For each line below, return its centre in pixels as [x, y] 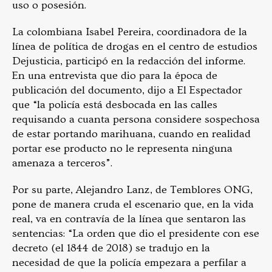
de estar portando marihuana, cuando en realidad [131, 134]
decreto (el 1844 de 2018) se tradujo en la [111, 248]
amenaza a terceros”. [63, 163]
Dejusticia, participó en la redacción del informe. [129, 61]
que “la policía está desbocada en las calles [115, 105]
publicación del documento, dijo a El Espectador [127, 90]
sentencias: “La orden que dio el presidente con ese [136, 234]
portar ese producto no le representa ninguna [122, 149]
